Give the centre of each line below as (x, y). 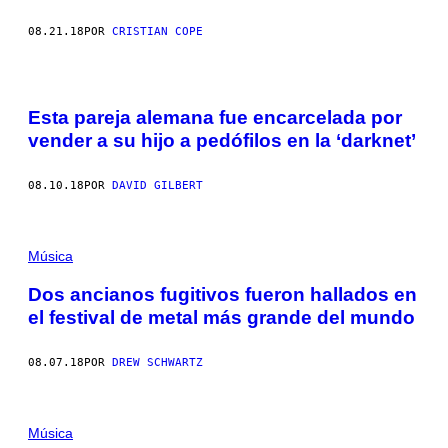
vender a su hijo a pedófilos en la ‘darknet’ (222, 141)
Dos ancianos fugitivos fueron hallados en (222, 294)
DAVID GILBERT (157, 186)
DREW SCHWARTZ (157, 362)
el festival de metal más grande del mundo (221, 317)
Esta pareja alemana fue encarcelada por (215, 118)
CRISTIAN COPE (157, 31)
